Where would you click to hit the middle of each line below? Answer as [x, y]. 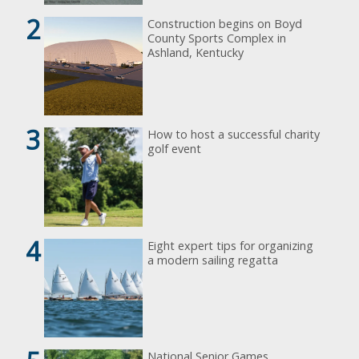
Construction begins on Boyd [225, 23]
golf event [175, 149]
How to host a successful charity [234, 135]
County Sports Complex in [217, 38]
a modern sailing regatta [213, 260]
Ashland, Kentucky [196, 52]
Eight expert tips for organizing [231, 245]
